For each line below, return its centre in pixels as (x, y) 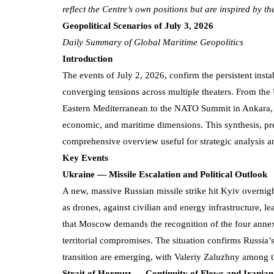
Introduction (87, 58)
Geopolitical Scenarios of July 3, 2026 (138, 25)
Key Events (85, 157)
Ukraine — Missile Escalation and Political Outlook (165, 174)
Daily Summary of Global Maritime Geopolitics (153, 42)
